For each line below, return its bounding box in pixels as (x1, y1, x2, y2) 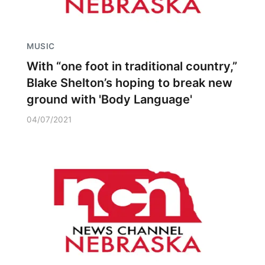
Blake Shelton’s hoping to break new (27, 76, 232, 90)
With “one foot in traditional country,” (27, 59, 237, 73)
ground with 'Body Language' (27, 92, 192, 106)
